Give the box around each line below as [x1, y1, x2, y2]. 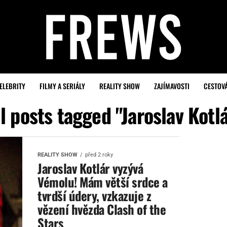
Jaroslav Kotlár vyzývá [37, 159, 143, 177]
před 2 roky [85, 152, 113, 158]
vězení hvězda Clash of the [37, 200, 166, 218]
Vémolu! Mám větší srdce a [37, 172, 168, 191]
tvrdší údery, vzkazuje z [37, 186, 152, 205]
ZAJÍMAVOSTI [154, 81, 190, 91]
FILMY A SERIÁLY [40, 81, 85, 91]
